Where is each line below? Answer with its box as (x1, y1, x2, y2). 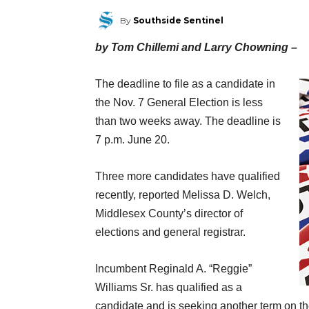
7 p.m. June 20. (95, 134, 170, 146)
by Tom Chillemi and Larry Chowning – (95, 41, 297, 54)
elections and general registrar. (95, 226, 246, 239)
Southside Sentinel (133, 15, 223, 26)
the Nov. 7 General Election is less (95, 97, 263, 109)
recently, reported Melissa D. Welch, (95, 189, 270, 201)
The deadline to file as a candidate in (95, 78, 275, 90)
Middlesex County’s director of (95, 208, 243, 220)
